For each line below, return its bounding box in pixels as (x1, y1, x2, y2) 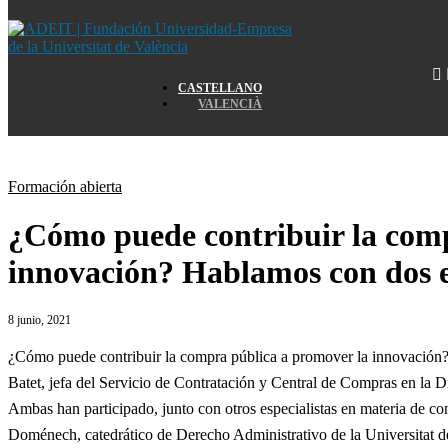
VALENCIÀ (198, 97, 263, 111)
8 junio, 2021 (8, 312, 71, 327)
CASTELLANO (178, 81, 263, 95)
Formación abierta (8, 178, 122, 195)
